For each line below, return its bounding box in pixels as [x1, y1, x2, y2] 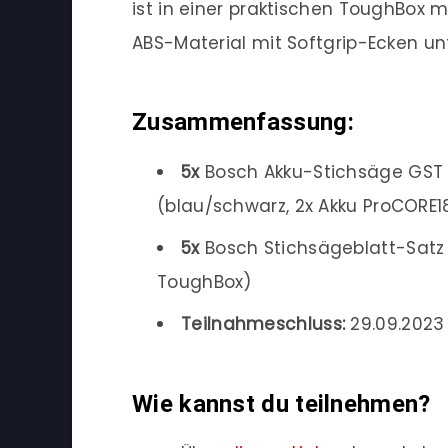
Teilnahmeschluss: [181, 311, 346, 336]
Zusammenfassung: [132, 108, 354, 137]
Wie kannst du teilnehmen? [132, 389, 431, 418]
